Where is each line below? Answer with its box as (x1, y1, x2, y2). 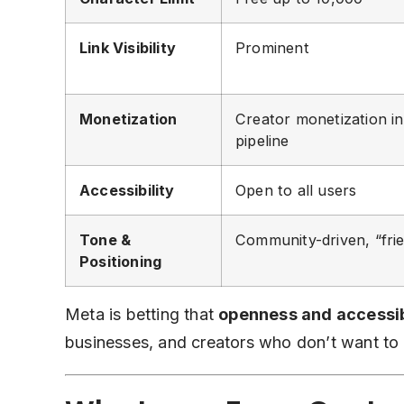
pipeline (235, 132, 289, 150)
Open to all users (235, 181, 357, 199)
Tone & (79, 231, 132, 249)
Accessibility (79, 181, 175, 199)
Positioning (79, 252, 162, 271)
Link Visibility (79, 39, 176, 57)
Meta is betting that (65, 305, 219, 324)
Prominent (235, 39, 309, 57)
